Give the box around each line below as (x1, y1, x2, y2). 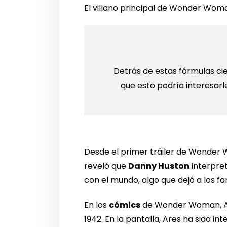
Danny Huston (128, 160, 190, 172)
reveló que (84, 160, 129, 172)
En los (84, 199, 109, 211)
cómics (109, 199, 141, 211)
